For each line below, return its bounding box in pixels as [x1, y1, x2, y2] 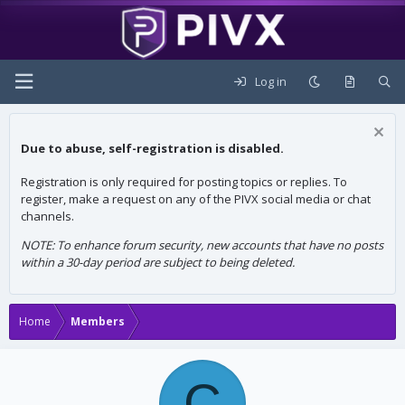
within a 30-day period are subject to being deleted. [21, 253, 295, 270]
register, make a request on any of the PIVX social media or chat [21, 190, 371, 207]
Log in [255, 73, 287, 89]
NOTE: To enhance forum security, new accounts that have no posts [21, 236, 383, 253]
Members [71, 313, 125, 329]
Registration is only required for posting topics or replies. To [21, 173, 347, 190]
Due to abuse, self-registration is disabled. [21, 140, 284, 157]
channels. [21, 207, 74, 224]
